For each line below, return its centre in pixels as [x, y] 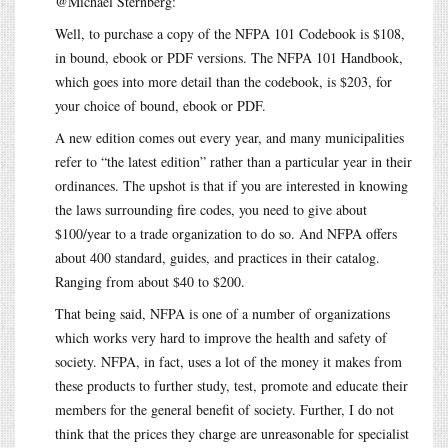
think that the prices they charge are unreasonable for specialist [232, 433]
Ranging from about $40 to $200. [150, 281]
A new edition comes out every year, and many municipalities [229, 137]
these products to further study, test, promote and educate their [231, 385]
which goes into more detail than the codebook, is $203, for [223, 81]
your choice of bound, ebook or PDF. [160, 105]
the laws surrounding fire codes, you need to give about [211, 209]
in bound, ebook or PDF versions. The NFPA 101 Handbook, [229, 57]
